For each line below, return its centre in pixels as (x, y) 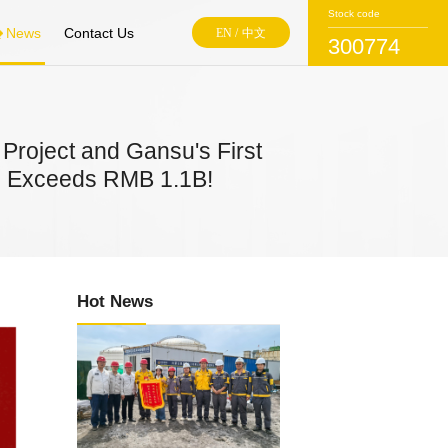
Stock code (353, 13)
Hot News (115, 301)
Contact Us (99, 32)
